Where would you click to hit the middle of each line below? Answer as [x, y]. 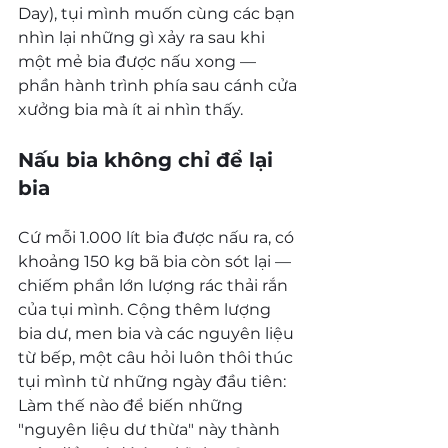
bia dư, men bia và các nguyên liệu [158, 333]
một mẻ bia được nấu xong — [139, 61]
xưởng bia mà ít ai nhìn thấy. [130, 109]
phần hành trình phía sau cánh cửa [159, 85]
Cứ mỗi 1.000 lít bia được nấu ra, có [158, 237]
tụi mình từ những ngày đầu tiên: [154, 381]
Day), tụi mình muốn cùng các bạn [158, 13]
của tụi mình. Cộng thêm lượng [146, 309]
